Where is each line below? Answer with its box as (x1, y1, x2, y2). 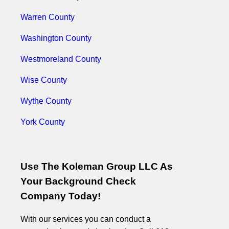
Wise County (20, 76, 67, 84)
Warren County (20, 13, 75, 21)
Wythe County (20, 97, 72, 105)
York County (20, 118, 65, 126)
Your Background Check (20, 175, 136, 187)
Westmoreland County (20, 55, 101, 63)
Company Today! (20, 190, 101, 201)
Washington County (20, 34, 91, 42)
